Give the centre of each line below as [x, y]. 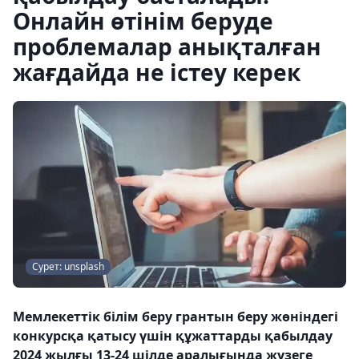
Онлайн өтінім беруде [143, 21]
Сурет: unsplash [68, 267]
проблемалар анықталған [167, 46]
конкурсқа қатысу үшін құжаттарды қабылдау [173, 336]
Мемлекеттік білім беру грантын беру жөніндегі [175, 317]
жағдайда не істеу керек [157, 72]
